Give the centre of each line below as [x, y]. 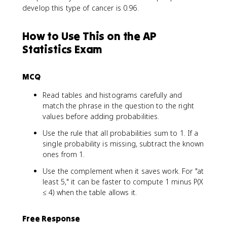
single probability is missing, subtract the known [123, 143]
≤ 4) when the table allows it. [90, 192]
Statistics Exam [62, 49]
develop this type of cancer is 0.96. [81, 8]
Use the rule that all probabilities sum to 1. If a [121, 133]
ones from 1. [64, 154]
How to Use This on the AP [89, 36]
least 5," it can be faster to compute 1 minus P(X [123, 181]
